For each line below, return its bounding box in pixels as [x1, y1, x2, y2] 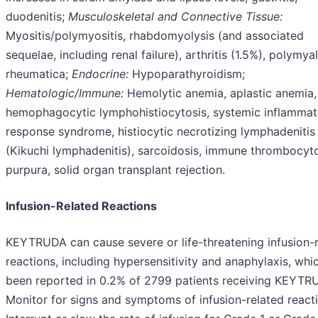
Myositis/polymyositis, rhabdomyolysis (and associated [6, 28, 304, 43]
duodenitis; [6, 9, 68, 24]
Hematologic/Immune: [6, 86, 124, 101]
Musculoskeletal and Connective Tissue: [68, 9, 283, 24]
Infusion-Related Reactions [6, 199, 157, 214]
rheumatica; [6, 67, 72, 82]
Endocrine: [72, 67, 128, 82]
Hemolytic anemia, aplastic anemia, [124, 86, 317, 101]
